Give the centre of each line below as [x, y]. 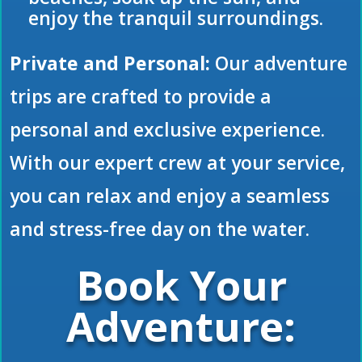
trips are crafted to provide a [141, 97]
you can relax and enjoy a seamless [170, 196]
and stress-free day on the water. [160, 229]
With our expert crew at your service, [177, 163]
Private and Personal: [110, 63]
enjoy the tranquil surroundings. [176, 18]
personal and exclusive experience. [167, 130]
